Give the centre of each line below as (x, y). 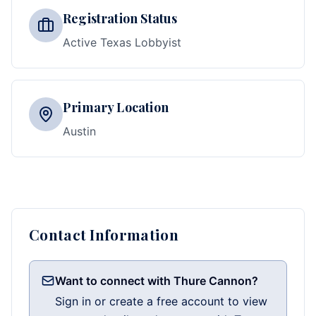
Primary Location (116, 107)
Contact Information (104, 235)
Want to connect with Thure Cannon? (157, 281)
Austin (79, 131)
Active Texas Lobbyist (122, 42)
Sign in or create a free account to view (161, 301)
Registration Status (120, 18)
